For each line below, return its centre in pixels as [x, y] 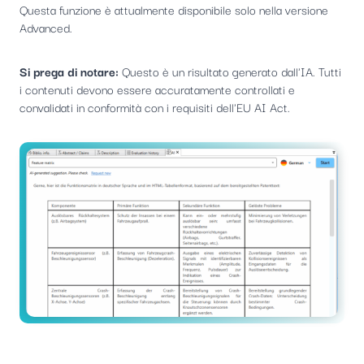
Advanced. [46, 27]
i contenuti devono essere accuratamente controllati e [157, 89]
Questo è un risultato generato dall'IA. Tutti [230, 71]
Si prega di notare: [69, 71]
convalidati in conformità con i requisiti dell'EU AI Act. [155, 106]
